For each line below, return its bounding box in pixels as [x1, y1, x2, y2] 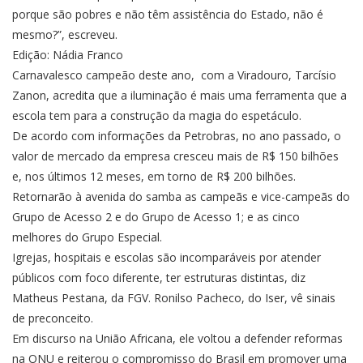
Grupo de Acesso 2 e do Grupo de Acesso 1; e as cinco [12, 209, 300, 224]
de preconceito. [12, 310, 93, 326]
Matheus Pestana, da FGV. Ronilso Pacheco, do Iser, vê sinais [12, 290, 335, 305]
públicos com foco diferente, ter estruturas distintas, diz [12, 270, 305, 285]
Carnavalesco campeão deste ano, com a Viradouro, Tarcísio [12, 67, 336, 83]
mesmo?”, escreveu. [12, 27, 117, 42]
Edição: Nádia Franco [12, 47, 123, 62]
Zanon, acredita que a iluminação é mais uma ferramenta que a [12, 88, 347, 103]
